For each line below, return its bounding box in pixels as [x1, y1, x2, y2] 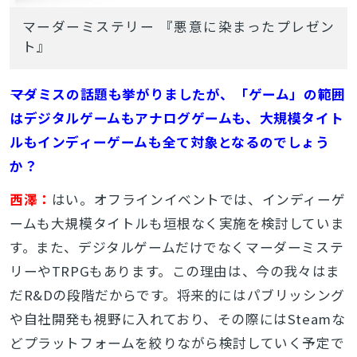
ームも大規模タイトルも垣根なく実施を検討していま [9, 214, 345, 233]
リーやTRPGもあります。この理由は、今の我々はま [9, 261, 340, 281]
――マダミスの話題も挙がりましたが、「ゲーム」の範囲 [9, 84, 346, 104]
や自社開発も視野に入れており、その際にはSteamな [9, 309, 346, 329]
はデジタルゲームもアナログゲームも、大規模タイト [9, 108, 344, 128]
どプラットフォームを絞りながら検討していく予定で [9, 333, 345, 353]
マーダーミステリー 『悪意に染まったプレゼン [22, 17, 335, 37]
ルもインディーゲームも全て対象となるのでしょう [9, 132, 330, 152]
